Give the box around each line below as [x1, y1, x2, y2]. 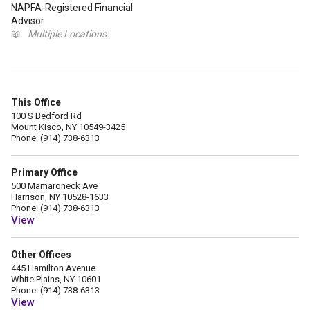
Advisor [11, 15, 44, 26]
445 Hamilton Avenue [11, 263, 95, 273]
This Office [11, 97, 61, 108]
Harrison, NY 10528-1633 [11, 192, 109, 202]
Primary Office [11, 167, 77, 178]
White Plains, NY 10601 [11, 274, 101, 284]
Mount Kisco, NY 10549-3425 [11, 122, 125, 132]
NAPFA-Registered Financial [11, 2, 133, 13]
